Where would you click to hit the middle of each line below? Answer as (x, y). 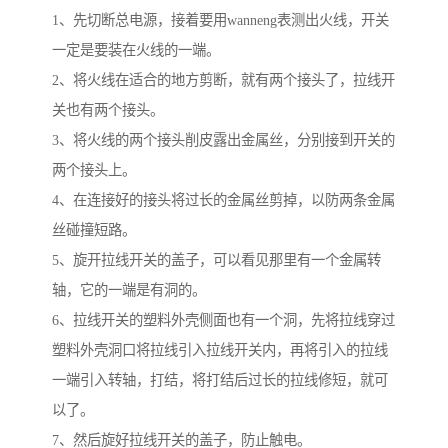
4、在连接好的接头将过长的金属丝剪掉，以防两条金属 (223, 200)
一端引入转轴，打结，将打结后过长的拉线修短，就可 (220, 380)
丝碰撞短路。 (94, 230)
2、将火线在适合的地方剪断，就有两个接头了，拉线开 (223, 80)
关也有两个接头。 (108, 110)
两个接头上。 (94, 170)
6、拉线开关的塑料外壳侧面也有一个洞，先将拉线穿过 (223, 320)
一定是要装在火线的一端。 (136, 50)
